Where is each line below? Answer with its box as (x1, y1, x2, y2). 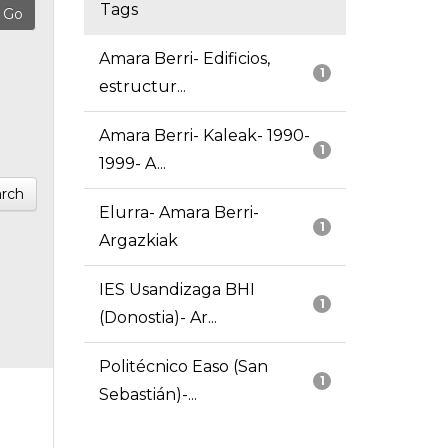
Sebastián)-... (98, 385, 197, 405)
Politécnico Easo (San (98, 357, 268, 377)
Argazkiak (98, 231, 178, 251)
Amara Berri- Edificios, (98, 49, 270, 69)
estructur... (98, 77, 186, 97)
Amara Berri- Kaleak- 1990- (98, 126, 310, 146)
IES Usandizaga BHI (98, 280, 255, 300)
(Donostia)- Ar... (98, 308, 217, 328)
